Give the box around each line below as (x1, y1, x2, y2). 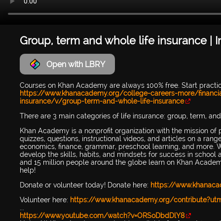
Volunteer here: (20, 196, 70, 204)
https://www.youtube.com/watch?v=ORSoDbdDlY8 (20, 212, 184, 220)
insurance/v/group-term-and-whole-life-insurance (20, 97, 184, 106)
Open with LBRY (46, 59, 105, 69)
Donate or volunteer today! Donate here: (20, 181, 150, 189)
